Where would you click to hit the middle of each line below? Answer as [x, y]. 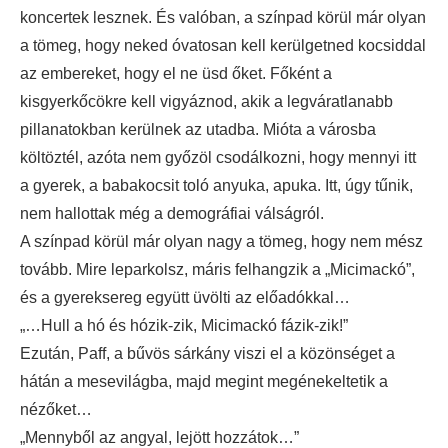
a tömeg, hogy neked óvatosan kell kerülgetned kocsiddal [223, 45]
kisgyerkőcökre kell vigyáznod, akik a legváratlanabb [206, 101]
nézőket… [56, 409]
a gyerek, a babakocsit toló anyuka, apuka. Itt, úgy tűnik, [216, 185]
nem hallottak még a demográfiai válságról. [172, 213]
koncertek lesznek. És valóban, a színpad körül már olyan [223, 17]
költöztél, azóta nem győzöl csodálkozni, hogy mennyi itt [218, 157]
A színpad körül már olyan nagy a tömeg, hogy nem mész [221, 241]
